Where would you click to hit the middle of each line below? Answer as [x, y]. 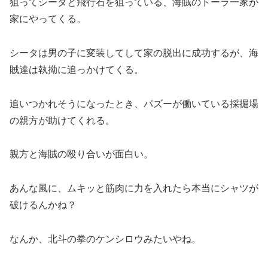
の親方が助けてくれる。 [62, 120]
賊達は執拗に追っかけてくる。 [77, 69]
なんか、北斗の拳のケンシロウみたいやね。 [105, 239]
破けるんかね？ [43, 205]
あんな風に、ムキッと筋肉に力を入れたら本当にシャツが [134, 188]
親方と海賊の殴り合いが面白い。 [81, 154]
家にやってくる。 [48, 19]
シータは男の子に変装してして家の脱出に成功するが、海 [134, 53]
